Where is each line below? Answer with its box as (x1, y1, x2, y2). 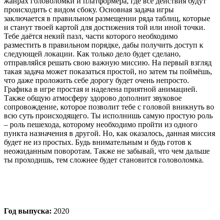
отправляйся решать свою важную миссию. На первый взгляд (4, 58, 212, 67)
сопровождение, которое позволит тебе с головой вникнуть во (4, 102, 214, 111)
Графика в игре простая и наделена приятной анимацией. (4, 84, 197, 93)
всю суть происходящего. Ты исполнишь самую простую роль (4, 111, 213, 120)
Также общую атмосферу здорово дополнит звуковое (4, 93, 182, 102)
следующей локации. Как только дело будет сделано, (4, 49, 181, 58)
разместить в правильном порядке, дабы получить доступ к (4, 40, 203, 49)
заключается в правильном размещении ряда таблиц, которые (4, 14, 210, 23)
